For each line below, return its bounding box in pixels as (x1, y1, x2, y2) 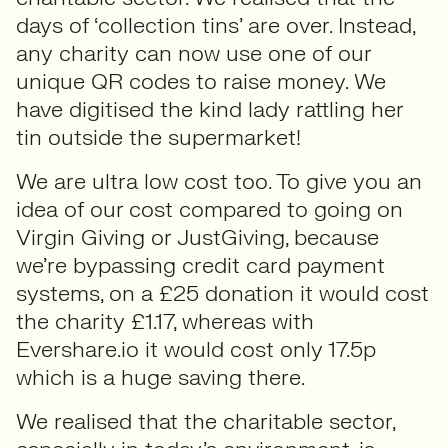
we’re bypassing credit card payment (16, 251, 385, 280)
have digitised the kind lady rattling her (16, 95, 403, 124)
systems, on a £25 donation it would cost (16, 279, 429, 308)
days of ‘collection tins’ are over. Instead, (16, 11, 415, 40)
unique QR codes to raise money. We (16, 67, 386, 96)
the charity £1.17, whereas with (16, 307, 314, 336)
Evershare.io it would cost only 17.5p (16, 335, 376, 364)
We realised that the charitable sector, (16, 407, 395, 436)
